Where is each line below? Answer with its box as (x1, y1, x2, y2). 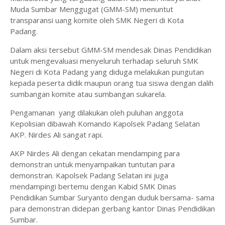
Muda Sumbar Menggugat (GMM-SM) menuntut (10, 4, 173, 14)
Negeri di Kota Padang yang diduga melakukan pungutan (10, 67, 204, 77)
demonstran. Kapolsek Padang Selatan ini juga (10, 170, 168, 180)
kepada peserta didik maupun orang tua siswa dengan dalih (10, 78, 213, 88)
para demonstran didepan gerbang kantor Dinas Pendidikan (10, 203, 215, 213)
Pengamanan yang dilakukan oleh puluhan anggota (10, 107, 183, 118)
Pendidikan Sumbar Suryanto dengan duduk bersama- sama (10, 192, 214, 202)
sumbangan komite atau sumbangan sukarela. (10, 89, 168, 99)
